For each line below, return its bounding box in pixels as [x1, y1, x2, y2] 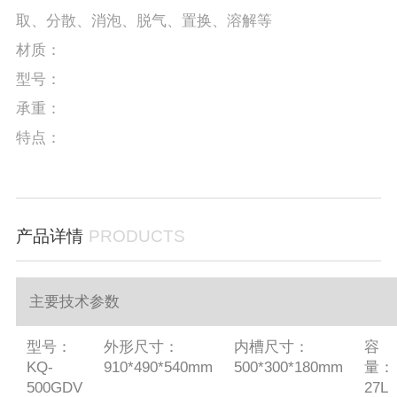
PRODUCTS [88, 227, 185, 246]
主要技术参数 [28, 293, 120, 311]
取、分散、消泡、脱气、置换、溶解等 [15, 12, 272, 29]
